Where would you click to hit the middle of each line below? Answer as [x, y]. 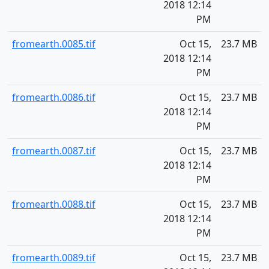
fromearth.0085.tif [54, 44]
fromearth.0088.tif [54, 204]
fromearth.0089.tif [54, 258]
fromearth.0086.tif [54, 97]
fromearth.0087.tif [54, 151]
